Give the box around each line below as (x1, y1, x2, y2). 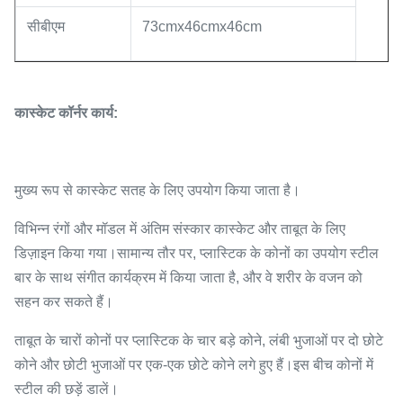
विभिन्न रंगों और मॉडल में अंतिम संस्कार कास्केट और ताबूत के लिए (14, 221, 345, 237)
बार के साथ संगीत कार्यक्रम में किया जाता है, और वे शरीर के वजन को (14, 270, 363, 285)
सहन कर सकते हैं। (14, 294, 113, 309)
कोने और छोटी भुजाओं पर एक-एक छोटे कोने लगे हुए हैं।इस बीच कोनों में (14, 357, 373, 372)
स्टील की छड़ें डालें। (14, 381, 119, 397)
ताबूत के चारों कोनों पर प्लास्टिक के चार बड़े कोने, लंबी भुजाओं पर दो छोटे (14, 333, 383, 348)
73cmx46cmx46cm (142, 19, 262, 34)
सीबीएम (27, 19, 65, 34)
